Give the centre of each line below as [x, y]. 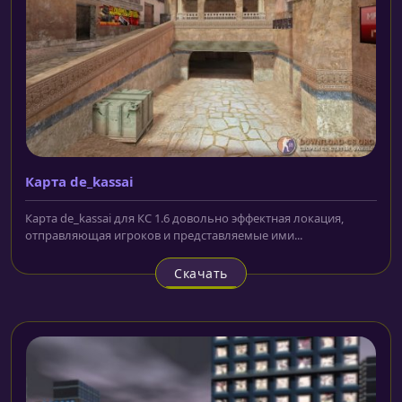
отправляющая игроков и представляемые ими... [164, 236]
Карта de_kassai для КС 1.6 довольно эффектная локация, [184, 218]
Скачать [201, 274]
